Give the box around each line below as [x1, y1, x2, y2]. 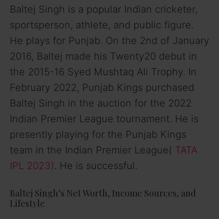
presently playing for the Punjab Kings [10, 129, 186, 141]
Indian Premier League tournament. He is [10, 113, 198, 125]
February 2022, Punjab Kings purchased [10, 82, 194, 94]
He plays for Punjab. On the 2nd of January [10, 35, 209, 47]
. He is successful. [54, 160, 137, 172]
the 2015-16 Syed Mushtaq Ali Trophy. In [10, 66, 197, 78]
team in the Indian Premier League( [10, 144, 175, 156]
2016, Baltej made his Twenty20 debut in [10, 50, 197, 63]
